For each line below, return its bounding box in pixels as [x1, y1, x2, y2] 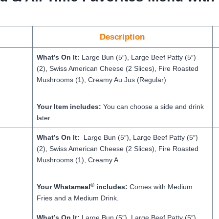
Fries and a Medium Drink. [36, 194, 119, 202]
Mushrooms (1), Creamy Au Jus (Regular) [36, 76, 166, 84]
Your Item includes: [36, 103, 101, 110]
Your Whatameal [36, 183, 90, 191]
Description [100, 32, 145, 42]
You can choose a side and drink [101, 103, 204, 110]
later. [36, 114, 52, 122]
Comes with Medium [127, 183, 193, 191]
